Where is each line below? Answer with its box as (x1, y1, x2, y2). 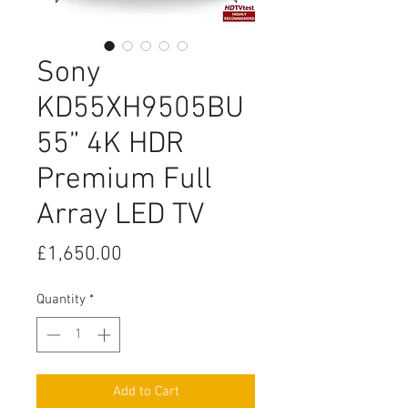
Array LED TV (36, 198, 204, 234)
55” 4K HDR (36, 127, 184, 163)
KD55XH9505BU (36, 91, 244, 127)
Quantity (36, 291, 86, 308)
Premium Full (36, 162, 212, 199)
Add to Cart (112, 382, 179, 400)
